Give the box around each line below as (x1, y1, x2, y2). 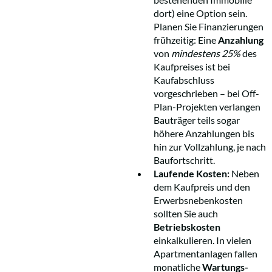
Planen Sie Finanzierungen (154, 20, 263, 32)
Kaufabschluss (154, 73, 214, 86)
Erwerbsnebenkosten (154, 194, 243, 206)
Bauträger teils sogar (154, 114, 240, 126)
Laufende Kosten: (154, 167, 229, 179)
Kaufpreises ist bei (154, 60, 230, 72)
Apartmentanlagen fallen (154, 247, 257, 259)
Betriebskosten (154, 220, 220, 233)
